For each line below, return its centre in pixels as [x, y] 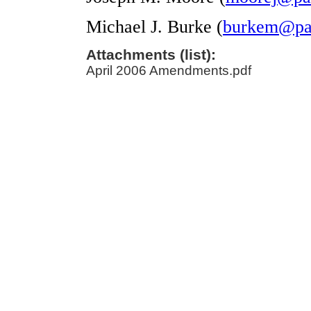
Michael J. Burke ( [154, 27]
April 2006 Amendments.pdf [169, 70]
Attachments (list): [151, 54]
